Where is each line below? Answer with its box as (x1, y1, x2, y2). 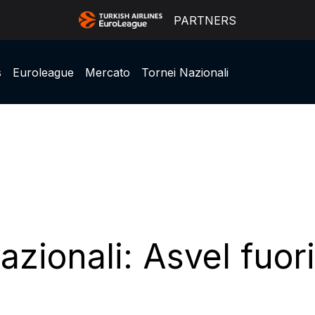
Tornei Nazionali (141, 65, 229, 79)
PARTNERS (174, 13, 237, 27)
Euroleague (12, 65, 74, 79)
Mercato (84, 65, 130, 79)
